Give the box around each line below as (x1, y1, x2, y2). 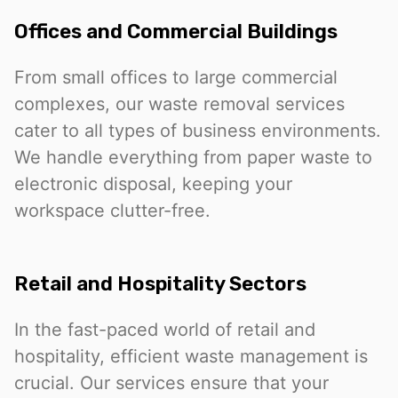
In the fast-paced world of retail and (14, 318, 315, 340)
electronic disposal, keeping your (14, 173, 292, 195)
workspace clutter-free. (14, 200, 211, 222)
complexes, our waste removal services (14, 93, 345, 115)
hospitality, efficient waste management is (14, 345, 368, 367)
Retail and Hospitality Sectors (14, 271, 306, 296)
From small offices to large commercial (14, 67, 338, 89)
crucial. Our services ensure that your (14, 371, 329, 394)
